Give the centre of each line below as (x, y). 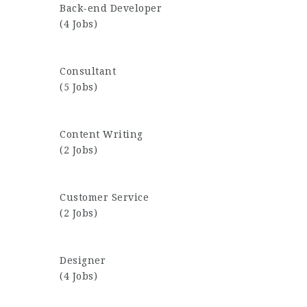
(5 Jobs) (78, 87)
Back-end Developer (111, 8)
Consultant (88, 71)
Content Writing (101, 134)
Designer (83, 260)
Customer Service (104, 197)
